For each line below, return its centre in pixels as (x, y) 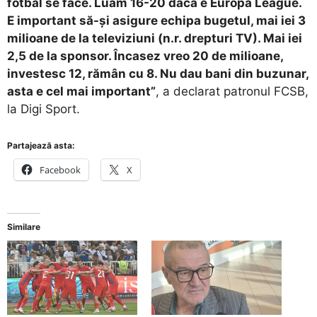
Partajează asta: (41, 146)
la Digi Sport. (44, 109)
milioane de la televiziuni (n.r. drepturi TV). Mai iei (155, 38)
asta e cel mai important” (81, 91)
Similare (24, 227)
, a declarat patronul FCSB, (232, 91)
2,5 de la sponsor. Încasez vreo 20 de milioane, (145, 56)
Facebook (60, 170)
